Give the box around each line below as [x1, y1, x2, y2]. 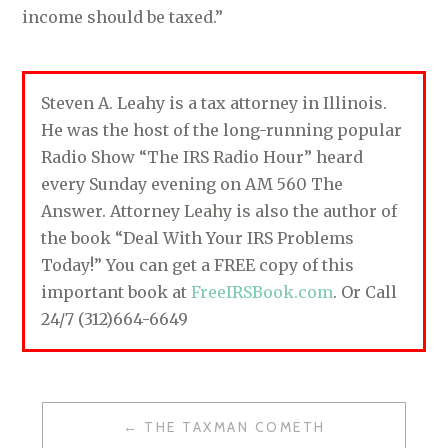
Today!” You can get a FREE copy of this [41, 254, 355, 275]
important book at [41, 281, 192, 302]
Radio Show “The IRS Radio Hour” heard [41, 146, 364, 167]
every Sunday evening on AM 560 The [41, 173, 344, 194]
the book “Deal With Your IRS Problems [41, 227, 355, 248]
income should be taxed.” [22, 6, 224, 27]
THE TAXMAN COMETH [144, 417, 326, 436]
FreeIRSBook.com [191, 281, 334, 302]
